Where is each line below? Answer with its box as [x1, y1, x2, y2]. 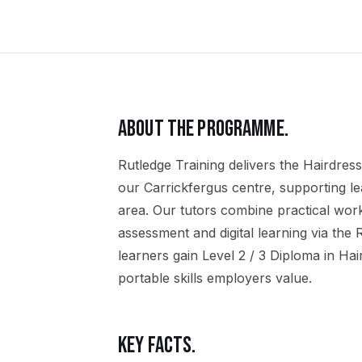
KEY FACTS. [118, 332, 196, 359]
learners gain [118, 247, 198, 263]
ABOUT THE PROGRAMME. [118, 116, 288, 142]
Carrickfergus [144, 179, 228, 196]
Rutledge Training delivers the [118, 157, 303, 173]
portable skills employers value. [118, 270, 312, 286]
